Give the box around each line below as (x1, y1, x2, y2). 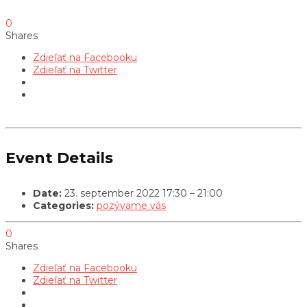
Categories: (33, 199, 94, 212)
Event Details (5, 148, 113, 167)
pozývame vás (97, 199, 166, 212)
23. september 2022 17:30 (64, 187, 187, 200)
